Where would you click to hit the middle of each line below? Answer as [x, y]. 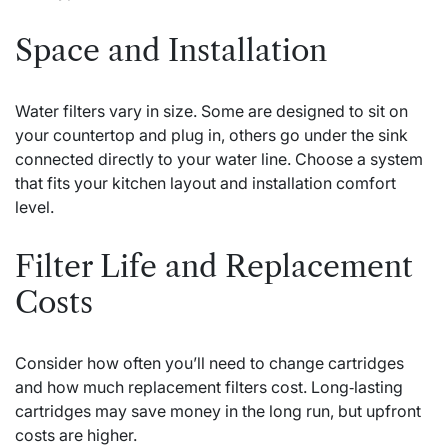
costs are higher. [76, 434]
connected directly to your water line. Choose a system [219, 158]
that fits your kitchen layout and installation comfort [205, 182]
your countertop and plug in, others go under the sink [211, 134]
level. [34, 206]
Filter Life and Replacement [214, 266]
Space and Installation [171, 50]
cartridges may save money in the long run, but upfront [218, 410]
